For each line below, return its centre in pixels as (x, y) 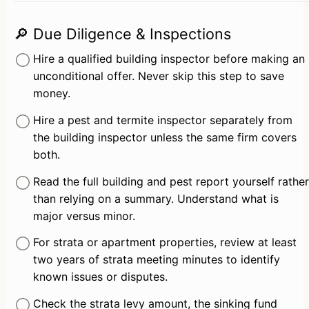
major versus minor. (84, 216)
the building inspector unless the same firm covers (165, 137)
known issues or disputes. (100, 277)
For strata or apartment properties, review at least (165, 242)
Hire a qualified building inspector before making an (169, 59)
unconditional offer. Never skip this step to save (158, 76)
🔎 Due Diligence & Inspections (122, 34)
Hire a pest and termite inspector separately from (162, 120)
